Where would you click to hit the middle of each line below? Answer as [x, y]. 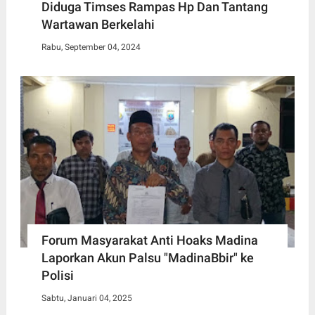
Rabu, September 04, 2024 [91, 47]
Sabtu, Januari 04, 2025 [86, 298]
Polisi [57, 275]
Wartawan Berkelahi [98, 24]
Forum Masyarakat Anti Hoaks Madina [149, 240]
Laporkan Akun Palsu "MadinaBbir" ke [147, 257]
